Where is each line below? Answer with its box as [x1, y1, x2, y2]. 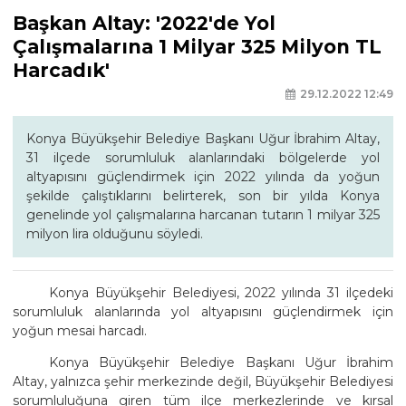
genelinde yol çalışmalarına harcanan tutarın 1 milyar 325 [26, 206, 380, 223]
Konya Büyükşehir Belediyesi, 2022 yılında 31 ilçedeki [49, 284, 393, 301]
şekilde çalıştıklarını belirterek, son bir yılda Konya [26, 187, 380, 204]
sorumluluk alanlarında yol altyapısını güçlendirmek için [13, 303, 393, 320]
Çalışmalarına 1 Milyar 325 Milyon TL [13, 35, 382, 59]
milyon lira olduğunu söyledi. [26, 225, 203, 242]
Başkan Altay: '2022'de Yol [13, 12, 275, 35]
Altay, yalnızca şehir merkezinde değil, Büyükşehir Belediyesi [13, 372, 393, 390]
